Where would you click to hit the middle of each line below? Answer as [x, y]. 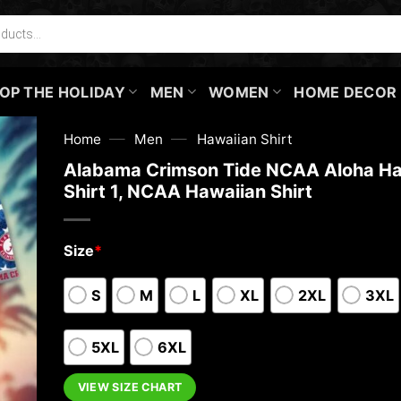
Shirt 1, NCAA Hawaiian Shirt [188, 191]
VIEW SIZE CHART [130, 388]
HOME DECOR [346, 92]
